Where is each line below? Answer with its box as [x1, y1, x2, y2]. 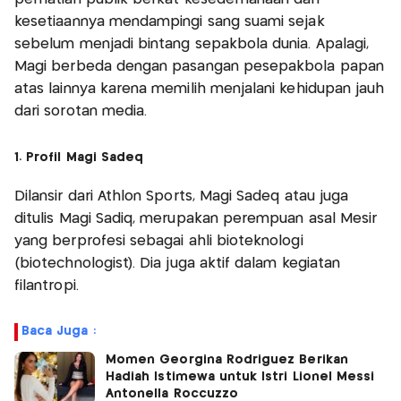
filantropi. [14, 279, 79, 294]
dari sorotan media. [14, 105, 148, 119]
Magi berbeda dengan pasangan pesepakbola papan [14, 60, 384, 74]
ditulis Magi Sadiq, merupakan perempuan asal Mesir [14, 212, 378, 226]
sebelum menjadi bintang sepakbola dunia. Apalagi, [14, 38, 370, 52]
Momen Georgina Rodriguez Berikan [106, 354, 348, 367]
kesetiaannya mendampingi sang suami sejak [14, 15, 325, 30]
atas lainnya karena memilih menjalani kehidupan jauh [14, 82, 385, 97]
